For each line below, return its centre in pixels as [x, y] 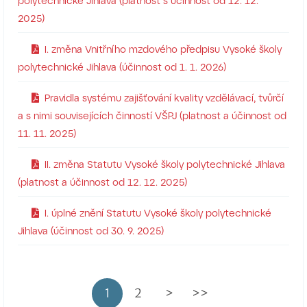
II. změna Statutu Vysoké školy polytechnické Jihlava [165, 164]
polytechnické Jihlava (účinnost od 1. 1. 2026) [122, 67]
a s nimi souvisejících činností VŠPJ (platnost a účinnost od [152, 115]
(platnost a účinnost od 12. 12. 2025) [102, 182]
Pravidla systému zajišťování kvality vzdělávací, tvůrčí [164, 98]
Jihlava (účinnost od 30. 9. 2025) [91, 231]
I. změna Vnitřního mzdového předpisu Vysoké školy [163, 49]
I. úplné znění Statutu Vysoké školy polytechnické [158, 213]
